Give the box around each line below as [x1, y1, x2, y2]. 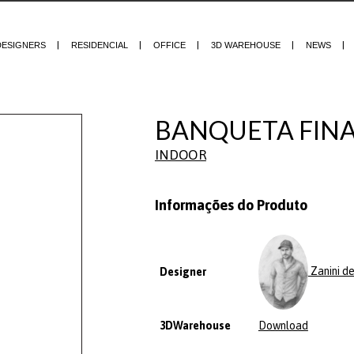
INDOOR [154, 147, 206, 163]
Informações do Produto [154, 197, 307, 214]
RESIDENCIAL [71, 40, 128, 50]
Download [258, 319, 308, 333]
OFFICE [153, 40, 186, 50]
